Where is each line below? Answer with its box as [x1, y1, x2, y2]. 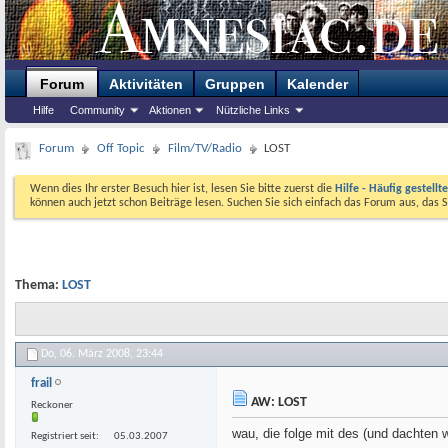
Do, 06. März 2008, [41, 348, 136, 361]
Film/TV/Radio [168, 142, 242, 155]
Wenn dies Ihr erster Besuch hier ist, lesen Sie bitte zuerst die [30, 183, 335, 195]
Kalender [287, 76, 348, 92]
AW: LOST [248, 394, 307, 410]
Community [69, 104, 125, 116]
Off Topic [97, 142, 145, 155]
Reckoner [31, 400, 73, 412]
